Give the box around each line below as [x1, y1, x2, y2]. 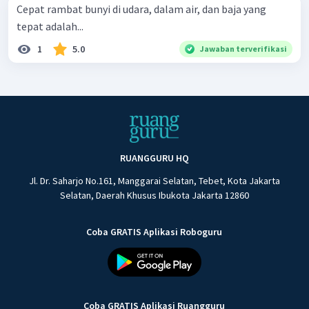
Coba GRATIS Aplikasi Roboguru [86, 226, 223, 239]
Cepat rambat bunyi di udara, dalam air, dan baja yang [17, 1, 266, 16]
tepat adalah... [17, 19, 83, 33]
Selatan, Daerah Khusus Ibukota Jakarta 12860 [59, 189, 249, 202]
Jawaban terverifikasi [200, 43, 287, 54]
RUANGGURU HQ [119, 152, 189, 165]
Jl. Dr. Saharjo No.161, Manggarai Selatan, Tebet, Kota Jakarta [28, 175, 280, 188]
